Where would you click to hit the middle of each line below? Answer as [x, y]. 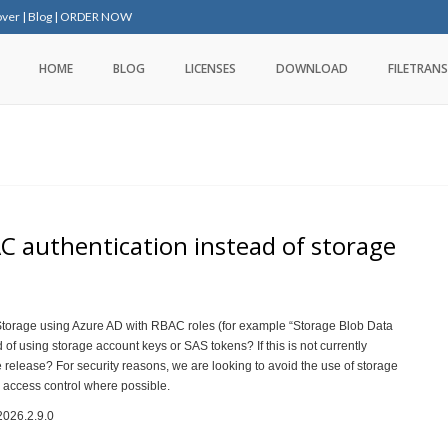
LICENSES [210, 68]
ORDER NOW [96, 16]
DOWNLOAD [312, 68]
